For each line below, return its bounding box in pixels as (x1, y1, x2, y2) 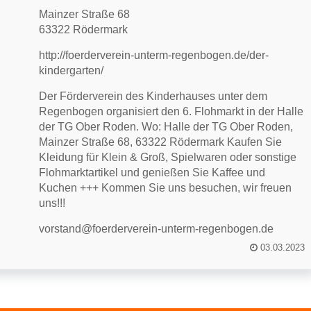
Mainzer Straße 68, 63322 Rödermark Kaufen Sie (39, 136, 283, 148)
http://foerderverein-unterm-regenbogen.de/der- (39, 49, 269, 61)
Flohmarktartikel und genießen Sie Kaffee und (39, 167, 266, 178)
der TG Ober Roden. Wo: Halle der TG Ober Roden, (39, 121, 294, 133)
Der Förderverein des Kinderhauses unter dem (39, 90, 268, 102)
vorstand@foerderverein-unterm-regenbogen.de (39, 223, 274, 235)
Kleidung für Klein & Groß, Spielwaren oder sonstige (39, 151, 297, 163)
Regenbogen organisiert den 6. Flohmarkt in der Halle (39, 106, 304, 117)
